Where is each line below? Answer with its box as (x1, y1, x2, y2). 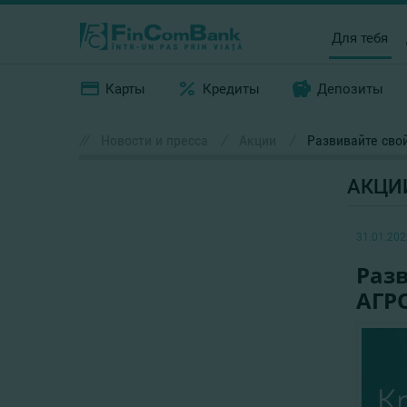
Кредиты (203, 81, 261, 97)
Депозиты (317, 81, 384, 97)
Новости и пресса (101, 132, 208, 149)
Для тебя (332, 29, 389, 46)
